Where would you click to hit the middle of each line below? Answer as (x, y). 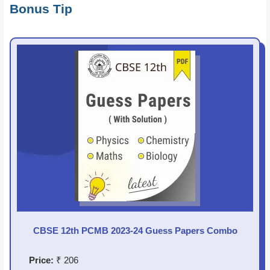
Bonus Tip (41, 8)
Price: (41, 260)
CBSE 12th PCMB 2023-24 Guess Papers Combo (135, 230)
